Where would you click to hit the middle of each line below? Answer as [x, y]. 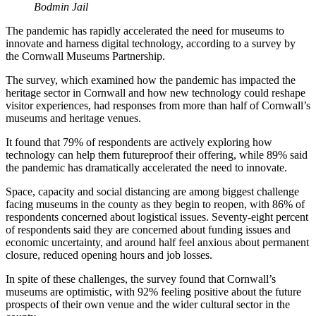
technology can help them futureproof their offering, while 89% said [157, 155]
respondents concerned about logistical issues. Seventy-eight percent [157, 217]
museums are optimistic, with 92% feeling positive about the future [153, 292]
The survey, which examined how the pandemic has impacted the [151, 80]
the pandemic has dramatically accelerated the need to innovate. [146, 168]
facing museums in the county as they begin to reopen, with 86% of [155, 205]
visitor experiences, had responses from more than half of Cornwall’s [158, 106]
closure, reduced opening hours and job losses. [109, 255]
